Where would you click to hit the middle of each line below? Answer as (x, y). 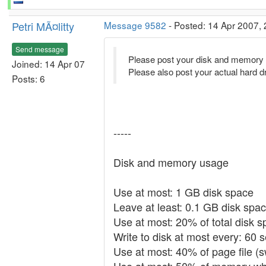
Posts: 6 (28, 78)
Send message (40, 49)
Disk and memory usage (171, 162)
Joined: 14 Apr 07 (48, 63)
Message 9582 (135, 25)
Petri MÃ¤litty (43, 26)
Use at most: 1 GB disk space (183, 192)
